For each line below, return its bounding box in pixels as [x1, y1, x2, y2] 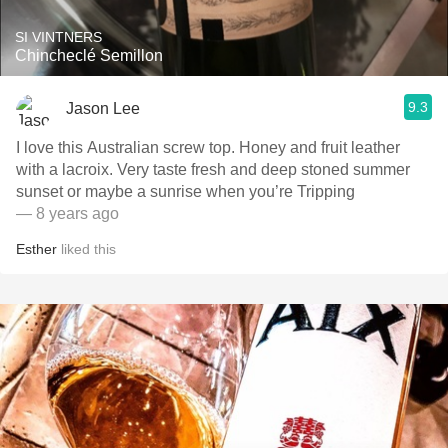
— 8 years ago [16, 205, 119, 222]
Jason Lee [66, 99, 140, 117]
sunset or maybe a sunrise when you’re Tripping [16, 183, 355, 200]
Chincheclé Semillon [15, 47, 163, 64]
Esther [16, 241, 57, 257]
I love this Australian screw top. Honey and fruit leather [16, 139, 400, 156]
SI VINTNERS [15, 29, 102, 45]
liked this [57, 241, 116, 257]
